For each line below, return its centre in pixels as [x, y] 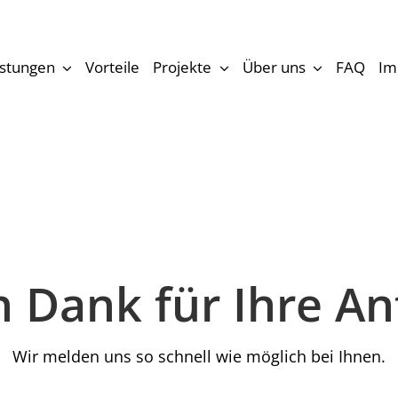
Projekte [183, 68]
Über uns [274, 68]
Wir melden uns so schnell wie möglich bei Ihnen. [199, 357]
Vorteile [113, 68]
